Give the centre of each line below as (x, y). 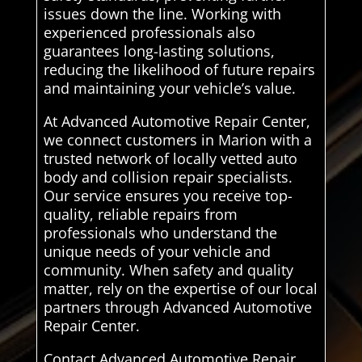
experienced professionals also (149, 33)
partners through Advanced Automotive (177, 307)
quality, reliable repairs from (140, 215)
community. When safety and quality (168, 270)
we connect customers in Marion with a (177, 140)
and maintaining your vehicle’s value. (169, 88)
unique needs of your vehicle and (157, 252)
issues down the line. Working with (162, 14)
